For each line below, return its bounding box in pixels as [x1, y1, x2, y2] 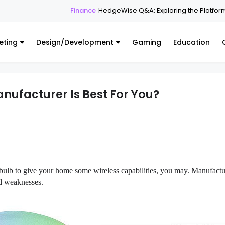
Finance [36, 6, 62, 15]
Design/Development [36, 37, 114, 47]
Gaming [132, 37, 161, 47]
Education [173, 37, 210, 47]
